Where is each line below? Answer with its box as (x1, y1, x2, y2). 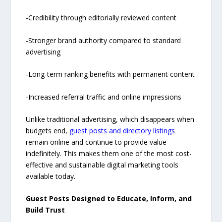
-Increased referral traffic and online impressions (26, 92, 182, 102)
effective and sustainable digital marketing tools (26, 160, 179, 169)
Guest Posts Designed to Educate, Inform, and (26, 194, 192, 204)
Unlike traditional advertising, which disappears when (26, 114, 195, 124)
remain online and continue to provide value (26, 137, 167, 147)
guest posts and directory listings (69, 125, 175, 135)
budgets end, (26, 125, 70, 135)
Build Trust (26, 205, 65, 215)
